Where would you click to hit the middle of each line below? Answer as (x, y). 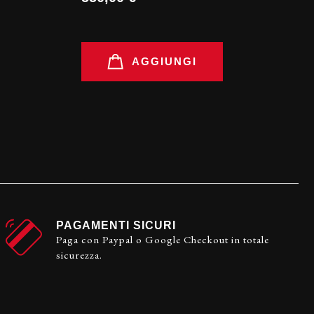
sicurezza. (79, 254)
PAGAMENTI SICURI (116, 225)
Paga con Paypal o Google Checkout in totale (162, 239)
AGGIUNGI (164, 61)
